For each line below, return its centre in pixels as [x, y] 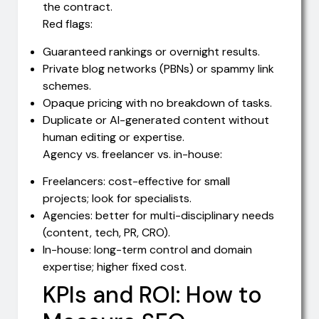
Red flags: [68, 24]
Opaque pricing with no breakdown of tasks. [157, 103]
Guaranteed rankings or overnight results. [151, 51]
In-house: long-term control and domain [147, 249]
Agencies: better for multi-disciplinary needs [158, 215]
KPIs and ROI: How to [152, 294]
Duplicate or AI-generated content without [156, 120]
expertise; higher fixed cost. [115, 266]
